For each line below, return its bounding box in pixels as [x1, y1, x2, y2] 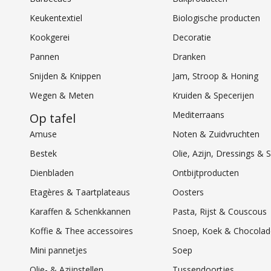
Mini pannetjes [30, 244, 88, 256]
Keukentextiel [30, 12, 83, 24]
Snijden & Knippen [30, 70, 102, 82]
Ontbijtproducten [172, 167, 239, 179]
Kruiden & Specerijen [172, 90, 254, 102]
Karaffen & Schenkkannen [30, 206, 131, 218]
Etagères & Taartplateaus [30, 186, 131, 198]
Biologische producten [172, 12, 260, 24]
